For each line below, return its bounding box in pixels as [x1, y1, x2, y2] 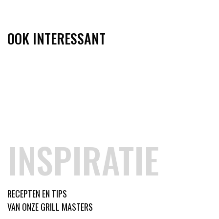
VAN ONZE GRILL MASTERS [7, 200, 93, 214]
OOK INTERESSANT [7, 28, 106, 49]
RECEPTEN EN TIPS [7, 187, 67, 200]
